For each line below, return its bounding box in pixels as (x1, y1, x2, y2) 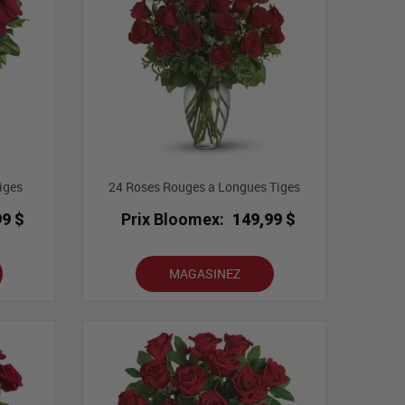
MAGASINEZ (168, 265, 240, 283)
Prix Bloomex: (121, 210, 225, 230)
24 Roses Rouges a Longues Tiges (108, 178, 300, 196)
